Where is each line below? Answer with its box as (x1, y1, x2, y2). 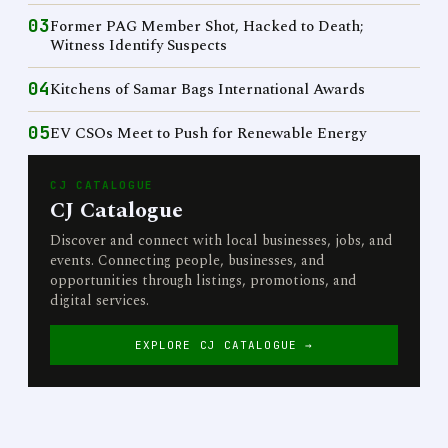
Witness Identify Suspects (50, 34, 227, 57)
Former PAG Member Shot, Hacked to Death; (50, 15, 364, 38)
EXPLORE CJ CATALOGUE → (134, 338, 314, 352)
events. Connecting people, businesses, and (50, 250, 325, 271)
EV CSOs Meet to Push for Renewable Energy (50, 122, 366, 145)
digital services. (50, 290, 149, 311)
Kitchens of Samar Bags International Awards (50, 78, 365, 101)
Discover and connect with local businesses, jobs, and (50, 230, 393, 251)
